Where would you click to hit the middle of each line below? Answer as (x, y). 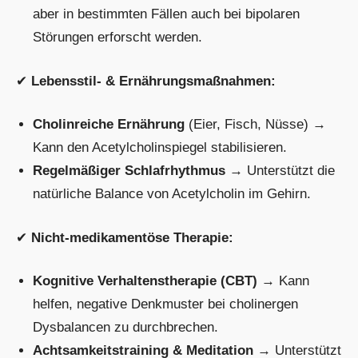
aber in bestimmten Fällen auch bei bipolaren (167, 14)
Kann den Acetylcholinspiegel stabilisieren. (160, 148)
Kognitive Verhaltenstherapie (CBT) (145, 281)
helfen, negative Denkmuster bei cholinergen (166, 304)
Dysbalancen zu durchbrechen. (126, 328)
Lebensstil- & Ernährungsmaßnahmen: (153, 81)
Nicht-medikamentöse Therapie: (132, 237)
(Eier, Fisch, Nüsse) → (256, 125)
